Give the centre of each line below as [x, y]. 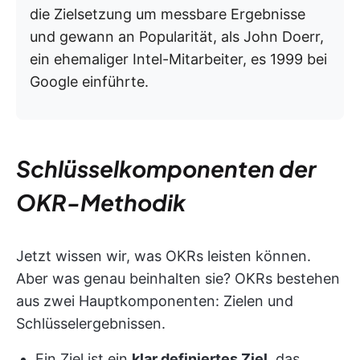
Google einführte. [89, 82]
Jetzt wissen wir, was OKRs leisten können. [164, 256]
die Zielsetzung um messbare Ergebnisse [168, 14]
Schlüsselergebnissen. [91, 323]
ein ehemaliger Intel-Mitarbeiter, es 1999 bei [178, 59]
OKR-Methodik [101, 202]
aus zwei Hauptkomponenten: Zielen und [155, 301]
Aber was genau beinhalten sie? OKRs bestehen [178, 278]
